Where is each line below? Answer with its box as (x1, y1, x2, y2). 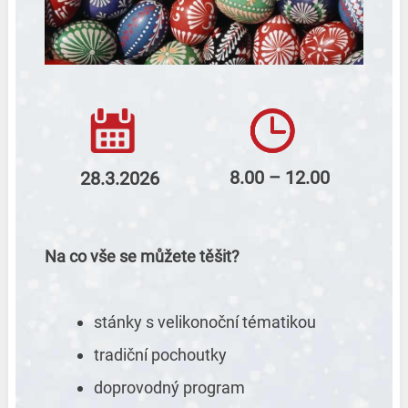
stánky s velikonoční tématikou (93, 312, 316, 332)
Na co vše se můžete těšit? (44, 247, 240, 267)
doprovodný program (93, 378, 245, 398)
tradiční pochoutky (93, 345, 227, 365)
